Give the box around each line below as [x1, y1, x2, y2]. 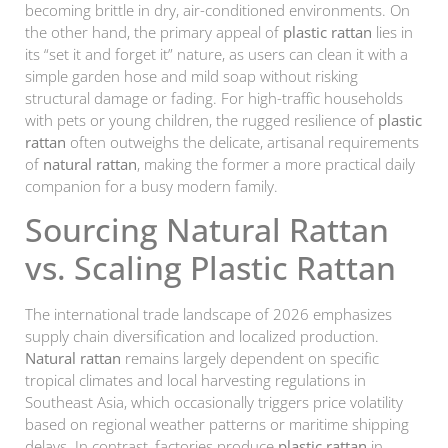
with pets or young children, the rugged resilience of [25, 109, 378, 130]
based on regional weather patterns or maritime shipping [25, 414, 409, 435]
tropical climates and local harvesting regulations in [25, 370, 366, 391]
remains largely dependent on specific [121, 348, 379, 369]
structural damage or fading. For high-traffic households [25, 87, 403, 108]
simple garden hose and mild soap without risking [25, 65, 358, 86]
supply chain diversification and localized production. [25, 326, 379, 347]
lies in [372, 21, 413, 42]
